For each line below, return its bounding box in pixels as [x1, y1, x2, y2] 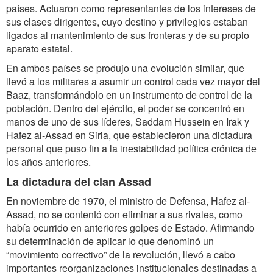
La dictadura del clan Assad [6, 174, 151, 190]
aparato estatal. [6, 41, 73, 55]
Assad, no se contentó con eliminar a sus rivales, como [6, 207, 243, 221]
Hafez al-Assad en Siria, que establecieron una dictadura [6, 128, 252, 142]
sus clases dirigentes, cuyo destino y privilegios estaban [6, 15, 248, 29]
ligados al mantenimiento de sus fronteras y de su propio [6, 28, 249, 42]
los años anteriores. [6, 155, 91, 169]
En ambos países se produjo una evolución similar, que [6, 61, 244, 75]
